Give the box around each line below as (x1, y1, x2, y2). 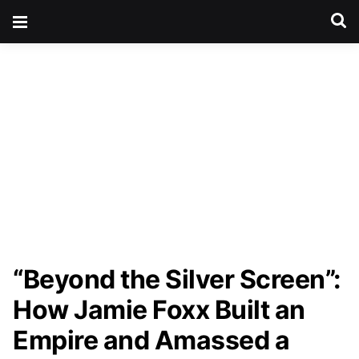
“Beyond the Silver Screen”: (13, 264, 341, 295)
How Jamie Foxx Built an (13, 294, 305, 325)
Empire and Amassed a (13, 325, 289, 356)
